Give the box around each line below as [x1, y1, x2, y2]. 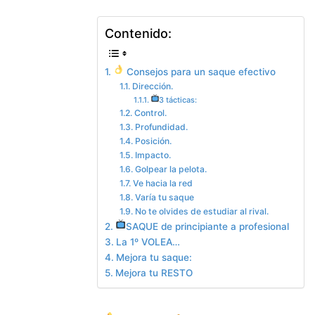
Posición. [134, 135, 172, 146]
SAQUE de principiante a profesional [126, 220, 290, 232]
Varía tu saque [134, 191, 194, 202]
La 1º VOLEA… [115, 236, 180, 247]
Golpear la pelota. [134, 163, 207, 174]
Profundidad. [134, 121, 188, 132]
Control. [134, 107, 167, 118]
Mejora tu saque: [115, 251, 192, 263]
